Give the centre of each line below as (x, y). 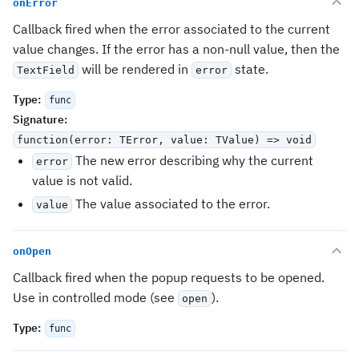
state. (250, 69)
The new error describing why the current (193, 160)
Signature (38, 119)
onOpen (32, 251)
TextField (46, 70)
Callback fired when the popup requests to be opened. (169, 277)
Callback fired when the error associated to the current (171, 29)
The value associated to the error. (171, 204)
